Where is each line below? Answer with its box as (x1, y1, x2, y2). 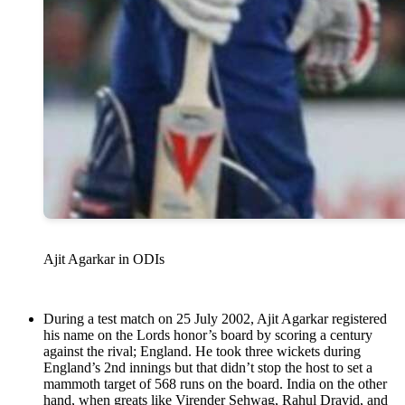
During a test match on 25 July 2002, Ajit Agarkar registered (43, 311, 387, 327)
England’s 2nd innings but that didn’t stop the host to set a (43, 360, 372, 376)
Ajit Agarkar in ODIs (43, 251, 165, 268)
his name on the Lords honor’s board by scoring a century (43, 327, 372, 344)
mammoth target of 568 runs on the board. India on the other (43, 376, 387, 392)
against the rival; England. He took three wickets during (43, 344, 361, 360)
